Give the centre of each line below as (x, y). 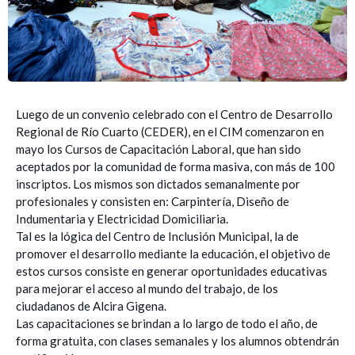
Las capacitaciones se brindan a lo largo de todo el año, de (167, 323)
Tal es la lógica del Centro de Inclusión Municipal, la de (157, 236)
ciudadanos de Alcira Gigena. (91, 306)
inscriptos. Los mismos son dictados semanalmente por (158, 184)
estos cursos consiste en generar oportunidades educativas (172, 271)
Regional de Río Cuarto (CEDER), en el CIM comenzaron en (170, 132)
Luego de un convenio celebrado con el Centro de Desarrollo (174, 114)
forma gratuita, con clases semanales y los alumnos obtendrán (177, 341)
